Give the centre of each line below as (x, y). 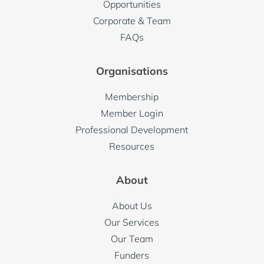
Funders (132, 255)
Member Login (132, 113)
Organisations (132, 71)
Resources (132, 146)
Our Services (132, 222)
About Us (132, 206)
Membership (132, 97)
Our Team (132, 239)
